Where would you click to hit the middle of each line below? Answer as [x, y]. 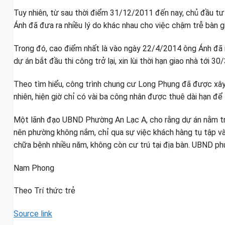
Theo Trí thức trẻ [44, 191]
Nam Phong [34, 168]
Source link [33, 214]
